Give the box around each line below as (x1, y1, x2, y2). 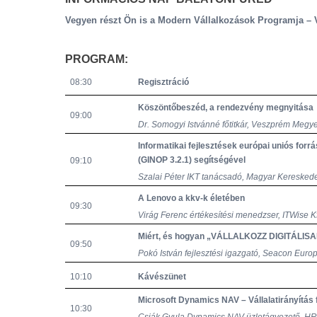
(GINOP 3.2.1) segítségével (138, 155, 246, 166)
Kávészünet (138, 272, 187, 282)
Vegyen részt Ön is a (65, 15, 158, 25)
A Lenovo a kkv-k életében (138, 193, 246, 204)
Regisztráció (138, 77, 190, 87)
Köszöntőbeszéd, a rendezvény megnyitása (138, 103, 314, 113)
